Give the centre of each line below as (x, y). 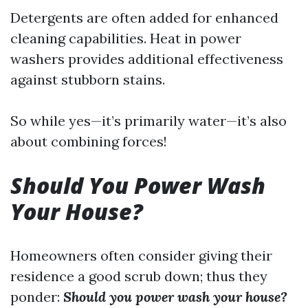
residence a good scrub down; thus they (139, 276)
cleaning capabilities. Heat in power (126, 38)
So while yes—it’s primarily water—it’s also (148, 121)
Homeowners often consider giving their (141, 255)
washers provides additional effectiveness (147, 59)
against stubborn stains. (88, 79)
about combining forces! (89, 141)
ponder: (37, 297)
